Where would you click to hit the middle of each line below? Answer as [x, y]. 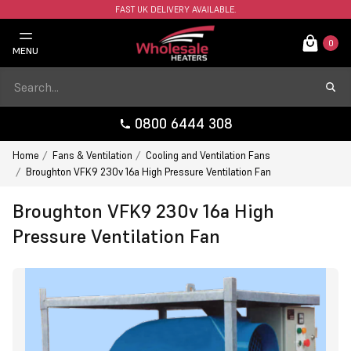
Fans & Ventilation [92, 156]
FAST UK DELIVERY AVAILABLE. [175, 9]
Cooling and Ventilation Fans [208, 156]
